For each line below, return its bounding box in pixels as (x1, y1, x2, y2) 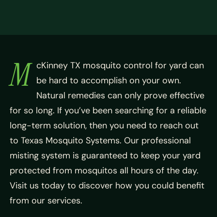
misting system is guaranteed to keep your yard (10, 150, 201, 161)
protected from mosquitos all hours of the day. (10, 165, 199, 176)
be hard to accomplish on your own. (36, 75, 181, 86)
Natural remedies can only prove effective (36, 90, 204, 101)
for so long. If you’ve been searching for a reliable (10, 105, 206, 116)
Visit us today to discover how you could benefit (10, 180, 204, 191)
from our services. (10, 195, 82, 206)
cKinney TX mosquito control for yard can (36, 60, 204, 71)
